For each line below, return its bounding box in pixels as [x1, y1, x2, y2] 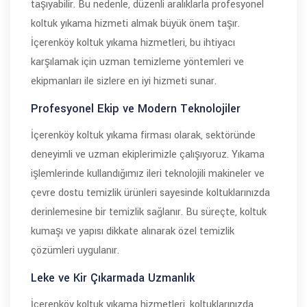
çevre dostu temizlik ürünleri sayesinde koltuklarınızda [31, 186, 270, 200]
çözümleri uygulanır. [31, 243, 119, 258]
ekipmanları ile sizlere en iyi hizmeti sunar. [31, 74, 217, 88]
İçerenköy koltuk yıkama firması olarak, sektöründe [31, 128, 256, 143]
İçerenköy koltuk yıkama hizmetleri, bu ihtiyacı [31, 36, 235, 50]
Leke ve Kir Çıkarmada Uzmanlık [31, 270, 195, 286]
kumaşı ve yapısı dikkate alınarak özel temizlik [31, 224, 234, 238]
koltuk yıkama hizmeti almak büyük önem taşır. [31, 16, 240, 31]
